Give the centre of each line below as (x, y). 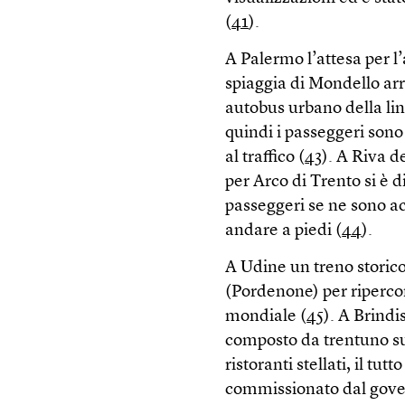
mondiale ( (266, 317)
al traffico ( (265, 158)
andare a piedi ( (284, 231)
